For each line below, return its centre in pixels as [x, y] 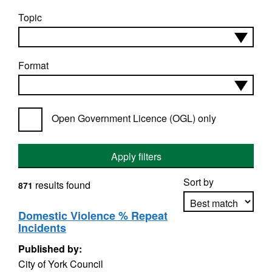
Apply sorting [219, 237]
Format [33, 65]
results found [62, 185]
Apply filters [136, 156]
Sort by [199, 182]
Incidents [42, 228]
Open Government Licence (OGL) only [134, 118]
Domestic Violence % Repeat [93, 216]
